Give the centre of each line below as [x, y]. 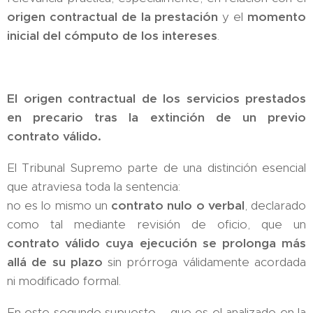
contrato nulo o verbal [178, 205]
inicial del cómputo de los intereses [112, 35]
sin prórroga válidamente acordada [204, 262]
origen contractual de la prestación [113, 16]
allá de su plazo [55, 262]
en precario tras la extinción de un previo [156, 117]
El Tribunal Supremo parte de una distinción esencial [156, 167]
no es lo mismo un [59, 205]
